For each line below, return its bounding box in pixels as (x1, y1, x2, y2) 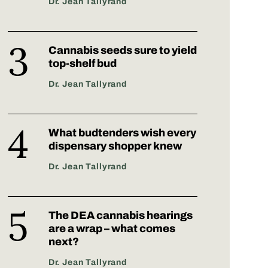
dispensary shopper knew (48, 140, 182, 153)
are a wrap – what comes (48, 223, 175, 235)
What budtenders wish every (48, 127, 196, 139)
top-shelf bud (48, 57, 117, 70)
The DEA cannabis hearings (48, 209, 193, 222)
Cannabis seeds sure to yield (48, 44, 197, 57)
